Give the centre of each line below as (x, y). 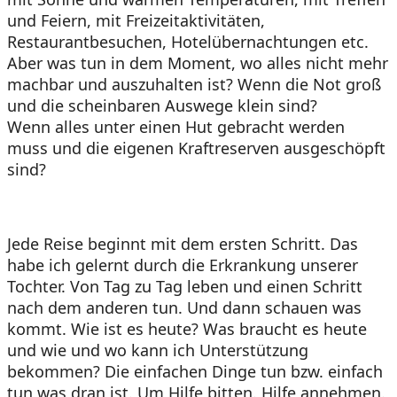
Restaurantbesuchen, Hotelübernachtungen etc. (188, 41)
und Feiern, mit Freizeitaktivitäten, (136, 20)
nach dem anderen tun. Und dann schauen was (184, 307)
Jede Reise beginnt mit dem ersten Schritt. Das (183, 243)
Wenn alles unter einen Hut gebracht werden (176, 126)
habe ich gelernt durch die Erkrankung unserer (183, 265)
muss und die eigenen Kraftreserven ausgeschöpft (196, 148)
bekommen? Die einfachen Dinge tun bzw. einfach (195, 371)
